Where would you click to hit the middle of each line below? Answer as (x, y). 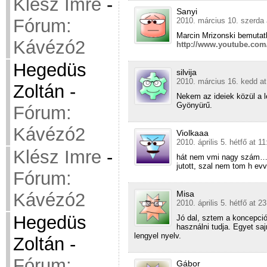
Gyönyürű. (194, 105)
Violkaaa (193, 133)
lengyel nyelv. (158, 236)
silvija (187, 72)
